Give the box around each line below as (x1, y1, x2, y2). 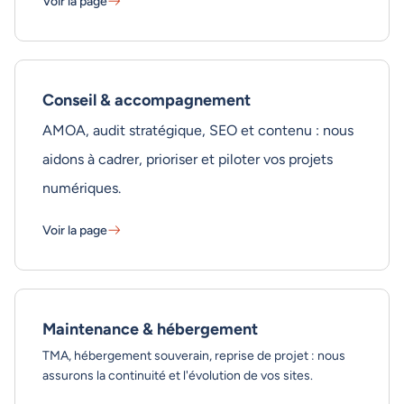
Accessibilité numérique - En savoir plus (41, 14, 298, 32)
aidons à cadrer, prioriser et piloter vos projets (42, 150, 333, 168)
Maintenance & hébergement (42, 318, 258, 338)
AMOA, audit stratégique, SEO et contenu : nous (42, 121, 353, 139)
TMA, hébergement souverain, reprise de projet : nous (42, 347, 345, 363)
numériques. (42, 179, 121, 197)
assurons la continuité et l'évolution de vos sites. (42, 367, 313, 382)
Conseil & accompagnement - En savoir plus (41, 243, 325, 261)
